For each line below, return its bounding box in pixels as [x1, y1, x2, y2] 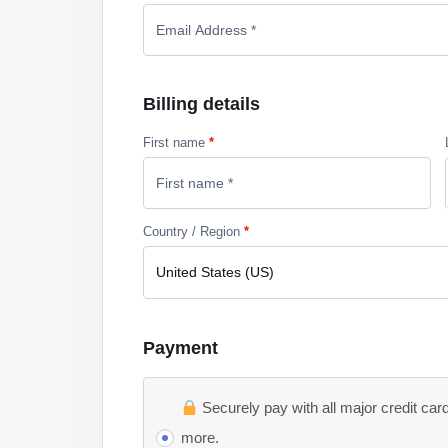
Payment [143, 338, 218, 358]
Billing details [143, 94, 260, 114]
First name [143, 135, 209, 150]
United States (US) [156, 264, 274, 280]
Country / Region [143, 224, 244, 239]
